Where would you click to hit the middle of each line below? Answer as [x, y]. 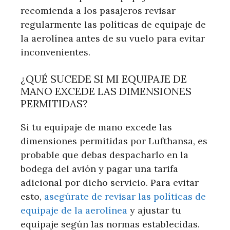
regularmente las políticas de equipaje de [113, 24]
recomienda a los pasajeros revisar [98, 10]
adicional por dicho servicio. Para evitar [110, 182]
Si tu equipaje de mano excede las [96, 127]
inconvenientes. [55, 52]
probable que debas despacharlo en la [104, 155]
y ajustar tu [154, 210]
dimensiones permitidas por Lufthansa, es [114, 141]
